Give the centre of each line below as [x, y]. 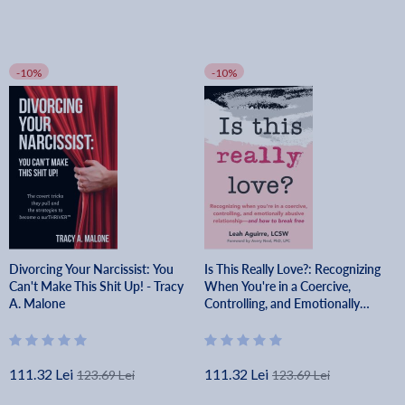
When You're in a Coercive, [278, 286]
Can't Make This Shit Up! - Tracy [96, 286]
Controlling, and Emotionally [283, 303]
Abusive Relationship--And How [294, 320]
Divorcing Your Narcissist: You [91, 268]
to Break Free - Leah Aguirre [281, 337]
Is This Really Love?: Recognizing [293, 268]
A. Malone [37, 303]
